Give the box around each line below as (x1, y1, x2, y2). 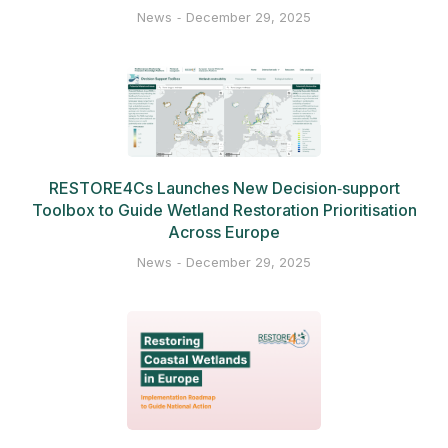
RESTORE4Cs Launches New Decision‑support (48, 177, 400, 198)
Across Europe (168, 221, 280, 242)
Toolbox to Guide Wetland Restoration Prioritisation (31, 199, 417, 220)
